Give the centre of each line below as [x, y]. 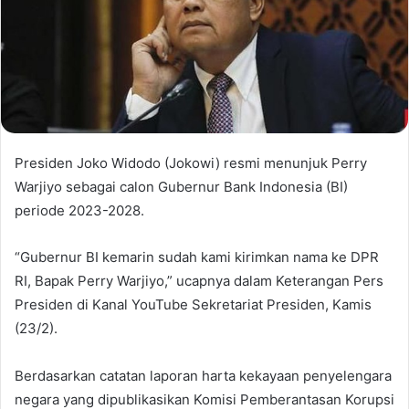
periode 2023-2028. [79, 211]
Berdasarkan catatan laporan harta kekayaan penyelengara [203, 376]
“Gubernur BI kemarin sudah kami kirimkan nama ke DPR [197, 257]
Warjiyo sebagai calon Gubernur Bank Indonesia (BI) [181, 187]
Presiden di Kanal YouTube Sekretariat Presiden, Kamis [193, 305]
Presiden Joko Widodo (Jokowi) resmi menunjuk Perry [191, 163]
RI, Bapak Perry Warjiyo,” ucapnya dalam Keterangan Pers [199, 281]
